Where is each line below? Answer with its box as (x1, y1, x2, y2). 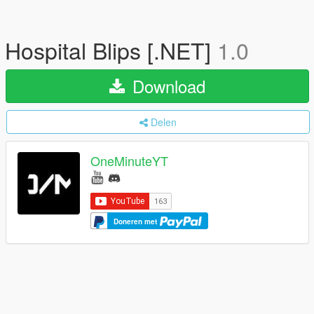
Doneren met (114, 216, 159, 226)
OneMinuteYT (90, 151, 168, 170)
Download (128, 74, 205, 98)
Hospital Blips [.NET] (5, 34, 217, 66)
